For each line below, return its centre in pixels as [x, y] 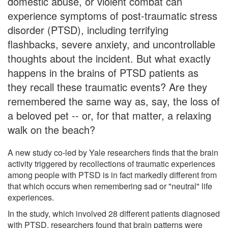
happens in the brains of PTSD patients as [103, 72]
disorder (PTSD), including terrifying [88, 30]
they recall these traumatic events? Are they [107, 87]
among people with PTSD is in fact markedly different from [112, 175]
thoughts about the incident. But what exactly [109, 58]
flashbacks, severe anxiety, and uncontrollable [111, 44]
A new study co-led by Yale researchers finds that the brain [113, 152]
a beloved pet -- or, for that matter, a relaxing [109, 115]
